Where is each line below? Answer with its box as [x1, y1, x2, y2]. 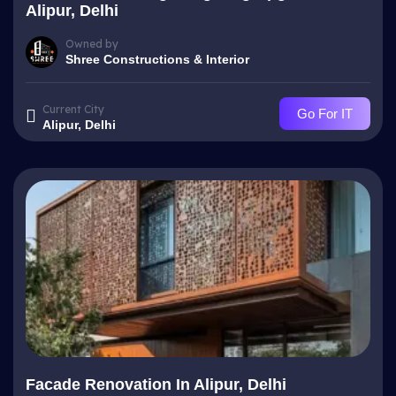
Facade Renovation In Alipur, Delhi [26, 376, 286, 393]
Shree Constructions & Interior [65, 51, 249, 66]
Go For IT [297, 106, 353, 121]
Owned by [65, 36, 118, 50]
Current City [42, 102, 104, 116]
